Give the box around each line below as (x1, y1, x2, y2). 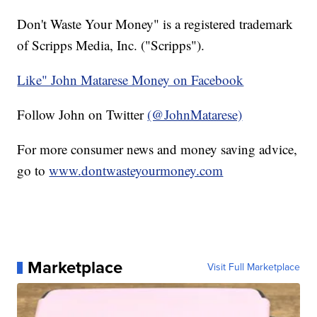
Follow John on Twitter (17, 105, 148, 124)
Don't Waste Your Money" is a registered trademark (17, 15, 294, 33)
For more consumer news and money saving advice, (17, 140, 298, 158)
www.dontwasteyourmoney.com (49, 161, 224, 180)
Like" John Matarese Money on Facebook (17, 71, 244, 89)
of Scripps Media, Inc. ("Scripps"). (17, 36, 205, 54)
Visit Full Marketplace (207, 260, 300, 275)
